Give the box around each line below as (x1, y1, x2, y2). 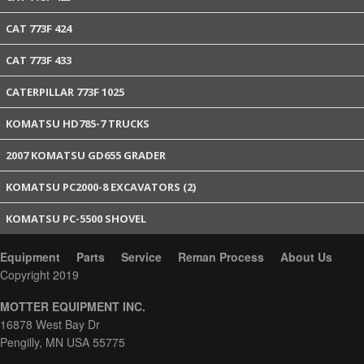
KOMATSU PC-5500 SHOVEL (6, 210, 146, 226)
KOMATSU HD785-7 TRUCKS (6, 115, 149, 131)
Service (121, 248, 162, 265)
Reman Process (178, 248, 264, 265)
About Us (280, 248, 332, 265)
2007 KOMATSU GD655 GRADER (6, 147, 166, 162)
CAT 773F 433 (6, 52, 71, 67)
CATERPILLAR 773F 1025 (6, 84, 124, 99)
